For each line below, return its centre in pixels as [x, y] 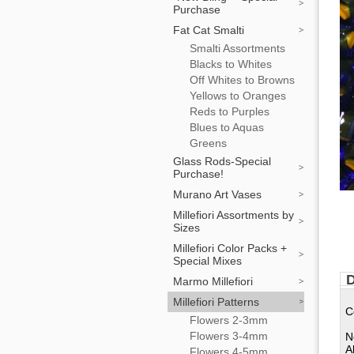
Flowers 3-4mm [229, 336]
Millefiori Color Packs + [230, 248]
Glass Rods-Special [222, 161]
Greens [208, 143]
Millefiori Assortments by [233, 215]
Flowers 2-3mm [229, 320]
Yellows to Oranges [238, 96]
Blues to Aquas [227, 127]
